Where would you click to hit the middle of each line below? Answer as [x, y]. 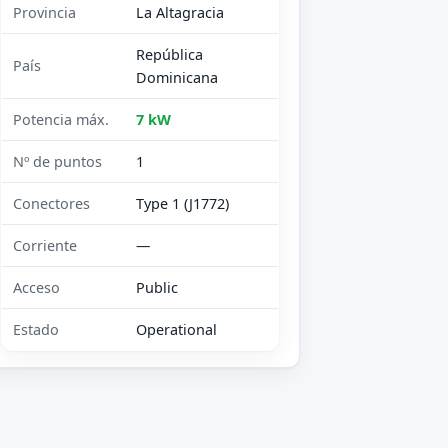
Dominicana [177, 78]
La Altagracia [180, 13]
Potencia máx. [61, 120]
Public [157, 288]
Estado [36, 330]
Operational [177, 330]
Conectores [52, 204]
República [170, 55]
